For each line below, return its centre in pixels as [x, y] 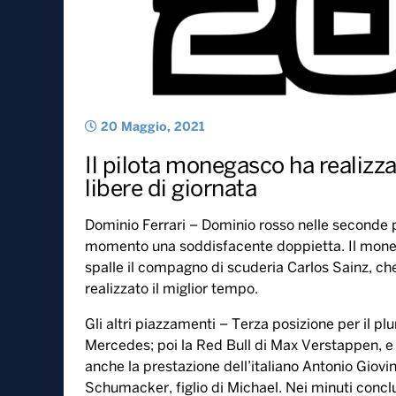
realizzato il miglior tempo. [171, 289]
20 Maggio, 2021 [151, 128]
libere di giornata [171, 190]
